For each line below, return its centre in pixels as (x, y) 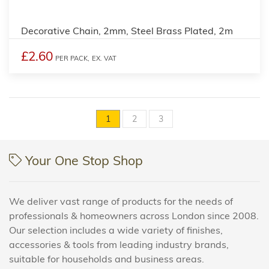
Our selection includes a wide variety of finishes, (116, 230)
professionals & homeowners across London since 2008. (134, 215)
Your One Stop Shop (83, 160)
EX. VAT (104, 58)
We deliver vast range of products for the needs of (121, 201)
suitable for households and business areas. (107, 258)
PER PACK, (72, 58)
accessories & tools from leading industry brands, (119, 244)
